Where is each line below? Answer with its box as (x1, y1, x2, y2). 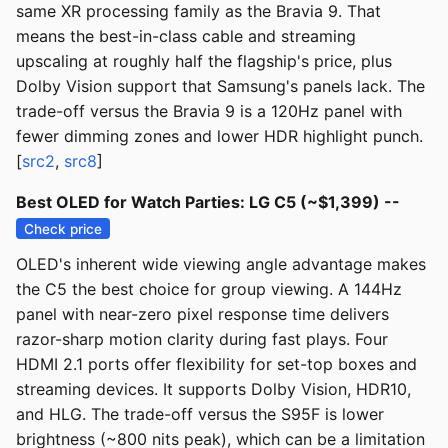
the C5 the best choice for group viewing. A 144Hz (16, 279, 402, 300)
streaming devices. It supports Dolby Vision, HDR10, (16, 379, 411, 400)
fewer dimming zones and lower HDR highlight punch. (16, 126, 423, 147)
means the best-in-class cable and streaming (16, 26, 356, 47)
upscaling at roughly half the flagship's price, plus (16, 51, 392, 72)
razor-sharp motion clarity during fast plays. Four (16, 329, 388, 350)
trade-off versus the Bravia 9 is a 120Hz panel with (16, 101, 402, 122)
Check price (24, 220, 103, 237)
